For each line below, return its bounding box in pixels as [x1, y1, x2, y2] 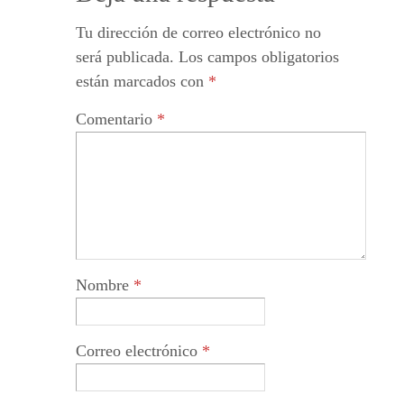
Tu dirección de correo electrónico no [76, 23, 321, 42]
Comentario [76, 110, 157, 129]
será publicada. [76, 48, 174, 67]
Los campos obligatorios [179, 48, 339, 67]
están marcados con [76, 72, 208, 91]
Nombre [76, 276, 133, 295]
